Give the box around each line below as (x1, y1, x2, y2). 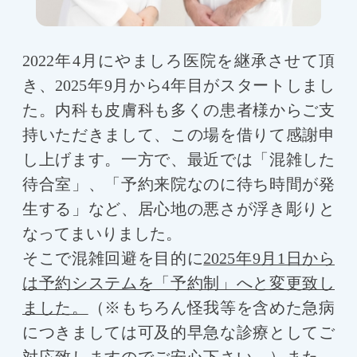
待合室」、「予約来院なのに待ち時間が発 (22, 175, 335, 193)
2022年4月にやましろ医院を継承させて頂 (22, 52, 335, 69)
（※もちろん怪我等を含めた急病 (88, 299, 335, 316)
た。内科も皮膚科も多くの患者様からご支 (22, 101, 335, 119)
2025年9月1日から (203, 249, 335, 267)
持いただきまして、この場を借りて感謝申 (22, 126, 335, 143)
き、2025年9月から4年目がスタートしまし (22, 76, 335, 94)
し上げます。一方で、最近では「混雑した (22, 151, 335, 168)
